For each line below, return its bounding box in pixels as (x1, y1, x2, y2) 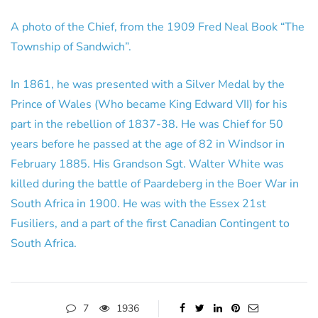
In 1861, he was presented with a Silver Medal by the (11, 76, 285, 92)
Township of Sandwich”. (11, 38, 131, 55)
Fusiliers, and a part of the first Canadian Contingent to (11, 215, 290, 231)
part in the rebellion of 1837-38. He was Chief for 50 (11, 116, 283, 132)
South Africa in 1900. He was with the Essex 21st (11, 195, 266, 212)
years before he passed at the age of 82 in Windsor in (11, 136, 285, 152)
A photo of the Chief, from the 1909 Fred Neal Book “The (11, 18, 305, 35)
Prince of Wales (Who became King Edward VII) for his (11, 96, 287, 112)
